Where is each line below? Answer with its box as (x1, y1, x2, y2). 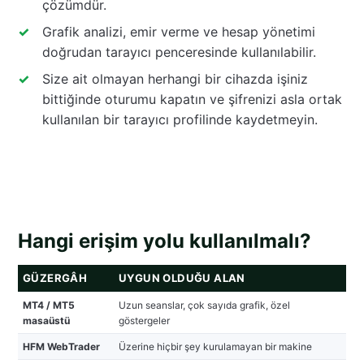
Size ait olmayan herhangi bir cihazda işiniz (42, 70, 308, 87)
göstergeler (119, 314, 170, 327)
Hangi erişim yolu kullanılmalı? (18, 229, 311, 253)
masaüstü (23, 314, 70, 327)
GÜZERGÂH (23, 271, 88, 285)
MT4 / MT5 (23, 299, 75, 312)
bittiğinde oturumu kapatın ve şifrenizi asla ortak (42, 90, 342, 107)
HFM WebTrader (23, 340, 100, 353)
